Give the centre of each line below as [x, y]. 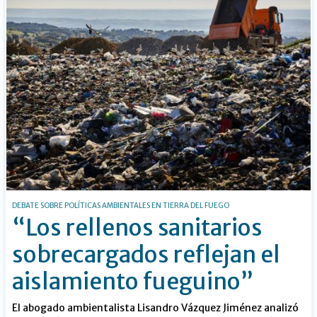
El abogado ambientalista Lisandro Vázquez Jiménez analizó [156, 307]
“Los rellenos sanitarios [138, 227]
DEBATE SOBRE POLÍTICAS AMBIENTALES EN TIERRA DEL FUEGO [121, 205]
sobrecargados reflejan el [146, 254]
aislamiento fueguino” [133, 281]
